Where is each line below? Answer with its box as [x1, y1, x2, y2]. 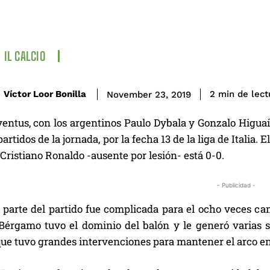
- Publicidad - [217, 181, 256, 189]
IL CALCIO [4, 48, 45, 63]
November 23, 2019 [107, 89, 191, 100]
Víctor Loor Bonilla [4, 89, 86, 100]
